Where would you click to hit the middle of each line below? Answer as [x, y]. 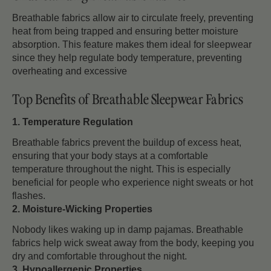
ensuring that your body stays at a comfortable [110, 155]
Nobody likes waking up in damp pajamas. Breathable [128, 229]
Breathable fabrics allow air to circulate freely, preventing [133, 18]
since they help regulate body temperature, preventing [127, 57]
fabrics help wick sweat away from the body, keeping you [133, 243]
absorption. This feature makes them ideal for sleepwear [132, 44]
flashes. [29, 195]
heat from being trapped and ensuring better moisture [125, 31]
